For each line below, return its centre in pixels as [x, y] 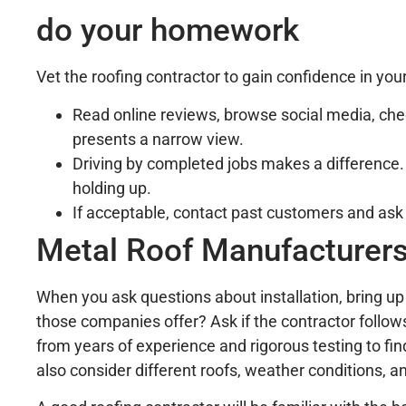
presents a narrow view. [158, 139]
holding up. [112, 188]
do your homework [168, 31]
